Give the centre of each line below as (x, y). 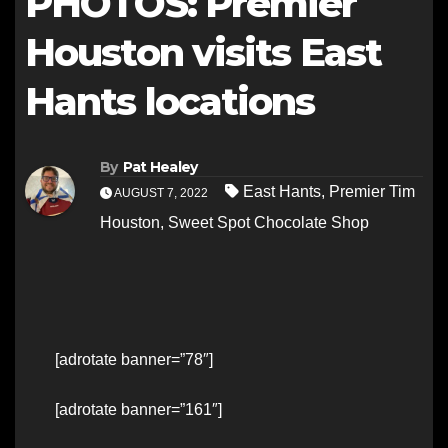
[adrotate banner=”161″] (138, 410)
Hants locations (170, 101)
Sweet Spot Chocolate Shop (268, 223)
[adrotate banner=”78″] (134, 360)
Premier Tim (372, 192)
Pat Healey (160, 167)
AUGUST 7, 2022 (161, 193)
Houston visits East (203, 52)
